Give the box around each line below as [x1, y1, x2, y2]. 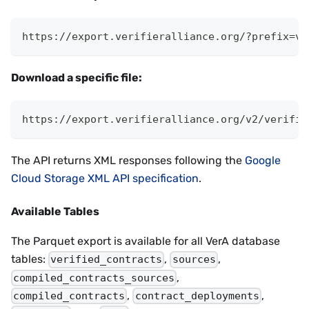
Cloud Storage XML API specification [11, 172, 199, 186]
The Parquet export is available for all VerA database [11, 235, 280, 248]
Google [245, 154, 281, 168]
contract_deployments [134, 290, 259, 303]
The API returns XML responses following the [11, 154, 245, 168]
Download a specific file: [11, 71, 142, 85]
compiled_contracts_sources [13, 271, 175, 284]
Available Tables [11, 205, 99, 219]
